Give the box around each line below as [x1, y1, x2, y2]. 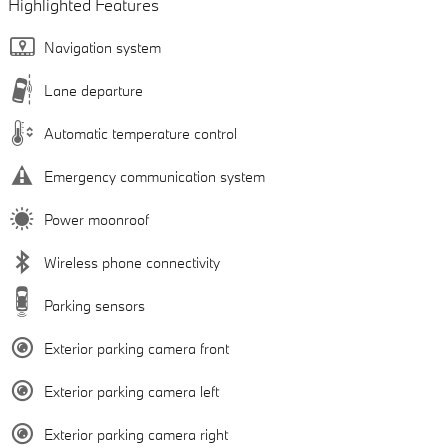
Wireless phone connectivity [44, 252, 220, 272]
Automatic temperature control [44, 123, 237, 143]
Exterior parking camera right [44, 424, 228, 444]
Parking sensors [44, 295, 145, 315]
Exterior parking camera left [44, 381, 219, 401]
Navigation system [44, 37, 161, 57]
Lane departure [44, 80, 143, 100]
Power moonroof [44, 209, 149, 229]
